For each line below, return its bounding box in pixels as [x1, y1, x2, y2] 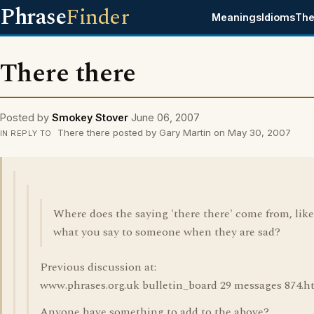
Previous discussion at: [40, 259, 156, 275]
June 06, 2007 [131, 111, 200, 123]
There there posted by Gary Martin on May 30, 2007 [54, 127, 291, 138]
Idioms [261, 11, 296, 23]
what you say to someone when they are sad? [53, 224, 280, 240]
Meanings [212, 11, 262, 23]
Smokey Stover [52, 111, 128, 123]
